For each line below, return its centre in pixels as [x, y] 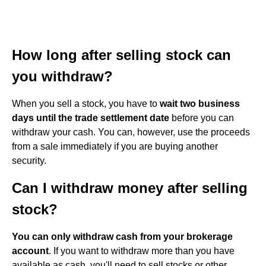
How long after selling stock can [121, 55]
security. [29, 161]
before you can [202, 118]
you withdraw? [62, 76]
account [30, 251]
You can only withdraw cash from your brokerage [122, 237]
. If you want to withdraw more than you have [142, 251]
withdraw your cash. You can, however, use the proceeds [131, 132]
